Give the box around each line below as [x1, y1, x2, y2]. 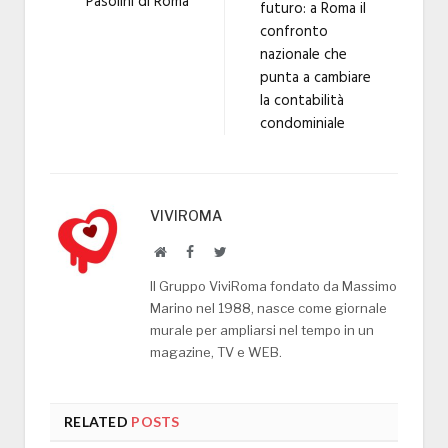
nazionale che [260, 42, 347, 67]
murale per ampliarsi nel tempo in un [150, 321, 374, 338]
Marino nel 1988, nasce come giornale [150, 299, 387, 316]
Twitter [225, 243, 267, 258]
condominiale [260, 111, 345, 136]
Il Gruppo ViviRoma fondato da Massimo [150, 277, 397, 294]
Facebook [193, 243, 247, 258]
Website [165, 243, 210, 258]
